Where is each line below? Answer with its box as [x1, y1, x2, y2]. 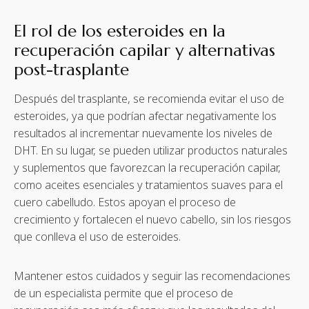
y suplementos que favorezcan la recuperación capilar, [14, 160, 281, 176]
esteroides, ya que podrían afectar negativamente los [14, 108, 277, 124]
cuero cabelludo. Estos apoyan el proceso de [14, 195, 236, 210]
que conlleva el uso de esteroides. [14, 229, 181, 245]
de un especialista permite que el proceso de [14, 286, 233, 301]
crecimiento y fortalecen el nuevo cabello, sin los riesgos [14, 212, 291, 228]
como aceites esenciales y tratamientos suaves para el [14, 177, 283, 193]
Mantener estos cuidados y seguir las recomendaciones [14, 268, 290, 284]
